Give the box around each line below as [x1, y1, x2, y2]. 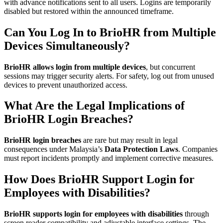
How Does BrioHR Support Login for [4, 173, 195, 186]
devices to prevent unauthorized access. [4, 80, 127, 89]
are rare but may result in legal [81, 136, 178, 145]
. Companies [178, 145, 218, 154]
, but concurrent [146, 62, 195, 71]
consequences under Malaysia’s [4, 145, 105, 154]
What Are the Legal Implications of [4, 99, 185, 112]
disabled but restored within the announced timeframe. [4, 6, 174, 15]
